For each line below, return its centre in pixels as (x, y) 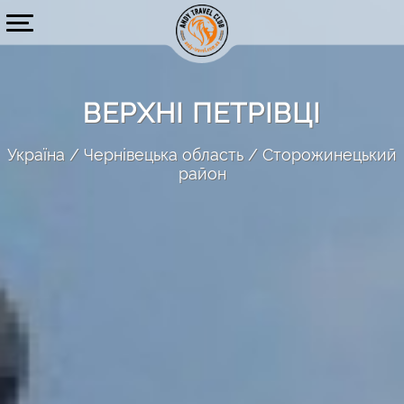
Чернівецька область (164, 155)
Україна (36, 155)
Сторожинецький (330, 155)
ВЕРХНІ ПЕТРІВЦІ (202, 113)
